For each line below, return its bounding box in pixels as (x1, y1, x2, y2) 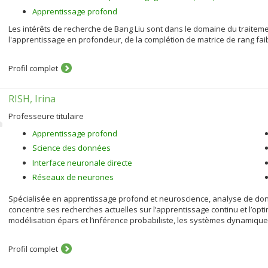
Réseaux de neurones (32, 172, 114, 182)
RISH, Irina (8, 92, 56, 105)
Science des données (32, 142, 111, 153)
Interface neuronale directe (32, 157, 132, 168)
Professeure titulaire (8, 110, 84, 121)
